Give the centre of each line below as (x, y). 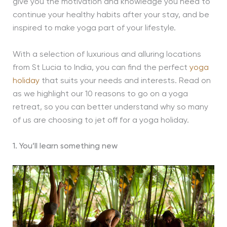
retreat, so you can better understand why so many (110, 107)
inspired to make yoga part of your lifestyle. (94, 29)
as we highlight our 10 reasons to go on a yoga (100, 94)
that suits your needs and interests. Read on (125, 81)
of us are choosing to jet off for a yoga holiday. (101, 120)
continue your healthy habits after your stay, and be (111, 15)
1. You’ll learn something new (65, 147)
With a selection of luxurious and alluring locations (107, 54)
